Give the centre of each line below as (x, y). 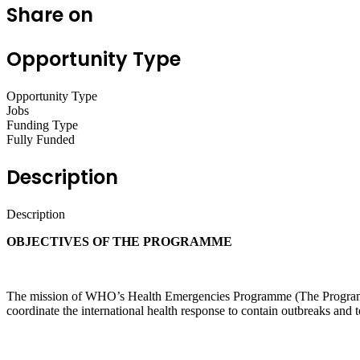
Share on (50, 15)
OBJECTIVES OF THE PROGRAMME (119, 241)
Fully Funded (41, 139)
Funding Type (42, 125)
